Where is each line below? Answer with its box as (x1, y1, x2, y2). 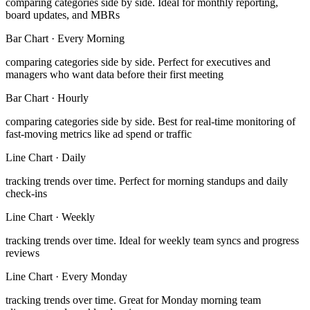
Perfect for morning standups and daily (119, 175, 288, 188)
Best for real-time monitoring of (158, 116, 295, 128)
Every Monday (62, 271, 127, 283)
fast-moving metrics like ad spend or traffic (6, 128, 192, 140)
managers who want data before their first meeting (6, 69, 224, 81)
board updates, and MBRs (6, 9, 120, 21)
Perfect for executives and (158, 56, 271, 69)
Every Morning (57, 33, 125, 45)
